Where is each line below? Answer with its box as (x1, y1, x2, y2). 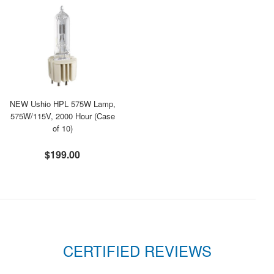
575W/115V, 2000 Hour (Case (10, 110, 115, 122)
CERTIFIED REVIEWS (62, 240, 212, 261)
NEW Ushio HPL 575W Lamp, (9, 98, 116, 109)
